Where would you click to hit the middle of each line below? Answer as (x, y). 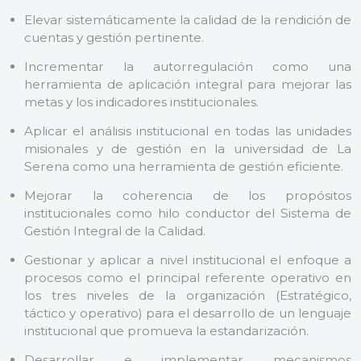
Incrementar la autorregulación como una (188, 66)
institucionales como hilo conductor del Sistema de (188, 213)
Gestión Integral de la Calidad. (115, 230)
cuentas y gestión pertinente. (114, 37)
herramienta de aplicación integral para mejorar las (188, 84)
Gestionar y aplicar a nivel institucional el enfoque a (188, 259)
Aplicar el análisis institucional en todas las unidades (188, 131)
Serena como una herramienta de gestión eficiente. (184, 166)
